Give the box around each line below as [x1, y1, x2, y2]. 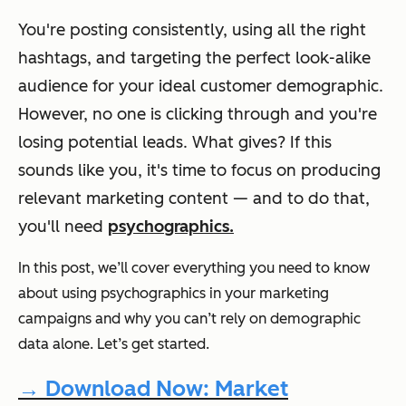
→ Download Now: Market [18, 374, 288, 401]
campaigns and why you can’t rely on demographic [18, 310, 361, 328]
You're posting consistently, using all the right [18, 20, 366, 41]
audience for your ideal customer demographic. [18, 76, 383, 97]
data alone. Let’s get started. [18, 335, 209, 353]
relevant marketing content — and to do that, [18, 188, 370, 209]
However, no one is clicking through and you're [18, 104, 377, 125]
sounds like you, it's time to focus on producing [18, 160, 381, 181]
